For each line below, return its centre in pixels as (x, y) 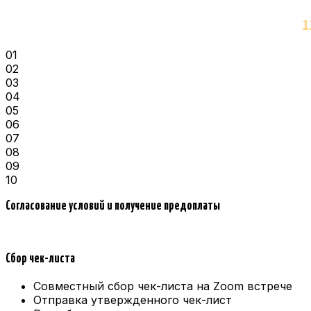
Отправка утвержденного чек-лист (133, 300)
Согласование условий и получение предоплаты (113, 206)
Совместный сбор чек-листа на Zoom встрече (163, 286)
